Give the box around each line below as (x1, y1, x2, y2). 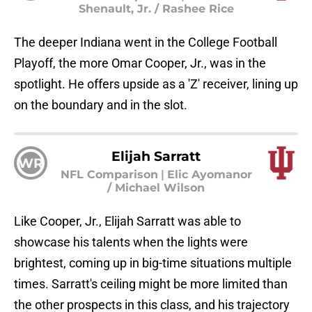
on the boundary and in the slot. (14, 97, 187, 112)
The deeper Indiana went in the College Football (14, 34, 277, 49)
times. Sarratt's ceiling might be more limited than (14, 276, 288, 291)
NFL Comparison (60, 167, 158, 181)
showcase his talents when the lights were (14, 234, 248, 249)
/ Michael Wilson (107, 180, 205, 194)
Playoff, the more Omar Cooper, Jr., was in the (14, 55, 266, 70)
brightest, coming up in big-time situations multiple (14, 255, 292, 270)
